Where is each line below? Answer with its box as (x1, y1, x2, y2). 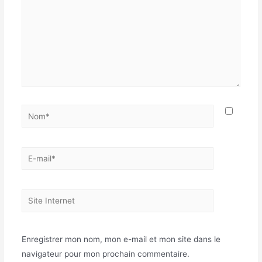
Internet (20, 206, 51, 216)
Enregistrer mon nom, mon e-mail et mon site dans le (21, 234, 220, 244)
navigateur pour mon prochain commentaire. (21, 249, 189, 258)
